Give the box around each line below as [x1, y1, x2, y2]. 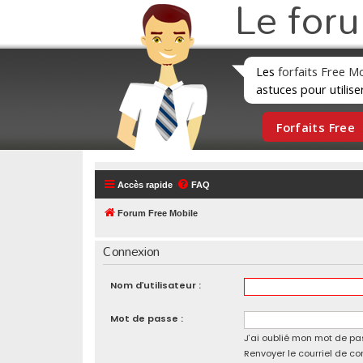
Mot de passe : [109, 312, 183, 326]
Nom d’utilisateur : [109, 279, 201, 293]
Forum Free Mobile [117, 208, 198, 218]
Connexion [103, 238, 160, 265]
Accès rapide [117, 180, 173, 190]
